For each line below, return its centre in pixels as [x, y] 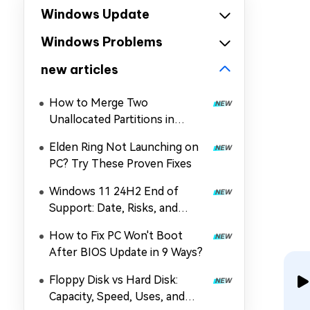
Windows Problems [102, 42]
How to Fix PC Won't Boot [116, 236]
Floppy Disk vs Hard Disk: [113, 280]
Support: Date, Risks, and [113, 208]
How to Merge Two [99, 103]
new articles [80, 70]
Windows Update [95, 14]
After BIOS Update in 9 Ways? [126, 252]
